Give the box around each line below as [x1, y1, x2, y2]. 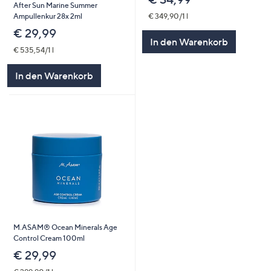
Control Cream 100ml [13, 233, 85, 243]
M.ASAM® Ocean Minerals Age [13, 222, 117, 232]
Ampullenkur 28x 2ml [13, 11, 82, 21]
